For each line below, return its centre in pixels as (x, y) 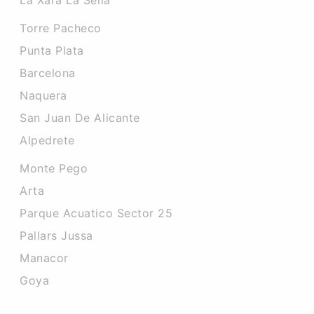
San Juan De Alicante (80, 118)
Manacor (44, 258)
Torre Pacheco (61, 28)
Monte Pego (54, 168)
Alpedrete (47, 140)
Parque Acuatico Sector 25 (96, 213)
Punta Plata (52, 50)
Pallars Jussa (57, 235)
